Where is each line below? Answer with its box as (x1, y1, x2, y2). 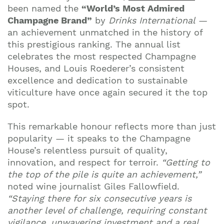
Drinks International (108, 15, 195, 25)
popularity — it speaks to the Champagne (7, 133, 190, 143)
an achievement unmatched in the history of (7, 27, 202, 37)
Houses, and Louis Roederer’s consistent (7, 63, 184, 73)
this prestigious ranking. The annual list (7, 39, 180, 49)
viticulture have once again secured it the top (7, 87, 207, 97)
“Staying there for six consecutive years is (7, 193, 191, 203)
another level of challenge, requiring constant (7, 205, 207, 215)
